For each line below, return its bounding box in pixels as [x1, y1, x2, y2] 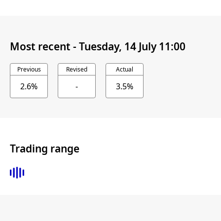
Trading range [10, 142, 79, 156]
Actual [116, 65, 133, 74]
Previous [17, 65, 41, 74]
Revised [66, 65, 87, 74]
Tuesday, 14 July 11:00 [79, 39, 185, 54]
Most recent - [10, 39, 79, 54]
